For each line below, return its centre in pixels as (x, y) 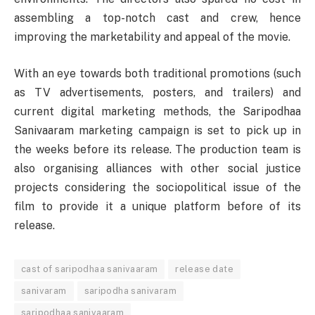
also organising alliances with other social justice (157, 168)
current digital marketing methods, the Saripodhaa (157, 111)
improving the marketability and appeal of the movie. (152, 37)
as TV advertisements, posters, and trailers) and (157, 92)
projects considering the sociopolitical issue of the (157, 187)
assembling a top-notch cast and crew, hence (157, 18)
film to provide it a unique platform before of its (157, 206)
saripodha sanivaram (130, 290)
